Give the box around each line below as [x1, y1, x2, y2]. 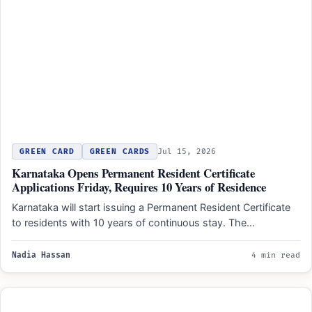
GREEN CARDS [89, 147, 150, 157]
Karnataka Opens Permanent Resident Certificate [12, 164, 255, 182]
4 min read [251, 251, 300, 260]
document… [12, 232, 68, 244]
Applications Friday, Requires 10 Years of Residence [12, 178, 266, 196]
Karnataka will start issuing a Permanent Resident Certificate [12, 201, 290, 214]
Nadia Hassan [12, 251, 70, 260]
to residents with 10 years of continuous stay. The [12, 217, 247, 229]
